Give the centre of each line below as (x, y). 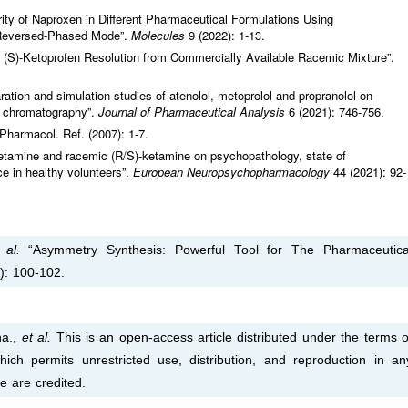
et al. (36, 338)
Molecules (160, 36)
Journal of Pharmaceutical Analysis (194, 112)
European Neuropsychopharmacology (231, 172)
